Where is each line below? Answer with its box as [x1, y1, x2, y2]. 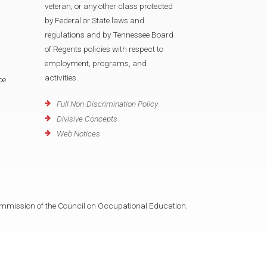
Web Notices [57, 129, 100, 139]
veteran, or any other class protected [45, 1, 173, 11]
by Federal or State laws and [45, 15, 144, 25]
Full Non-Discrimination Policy [57, 99, 158, 109]
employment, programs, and [45, 58, 147, 68]
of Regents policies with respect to [45, 44, 163, 54]
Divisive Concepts [57, 114, 117, 124]
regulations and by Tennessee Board [45, 30, 173, 39]
